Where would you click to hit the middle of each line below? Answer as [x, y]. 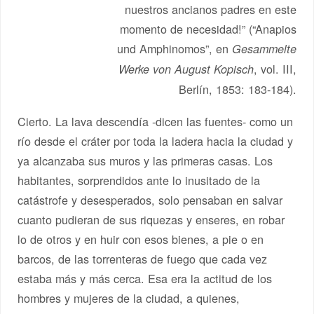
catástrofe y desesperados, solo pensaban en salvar [150, 199]
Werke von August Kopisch [186, 69]
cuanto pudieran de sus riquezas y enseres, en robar [151, 219]
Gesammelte [264, 48]
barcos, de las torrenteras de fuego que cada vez [143, 258]
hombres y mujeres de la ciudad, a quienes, [129, 298]
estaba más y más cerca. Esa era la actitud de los [145, 278]
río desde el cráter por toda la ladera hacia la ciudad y [156, 141]
